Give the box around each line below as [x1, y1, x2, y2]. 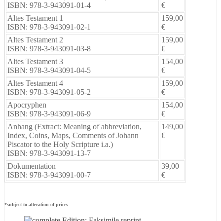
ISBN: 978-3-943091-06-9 [7, 109, 91, 118]
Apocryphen [7, 100, 46, 109]
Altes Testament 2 [7, 35, 63, 44]
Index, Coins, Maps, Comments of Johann [7, 131, 139, 140]
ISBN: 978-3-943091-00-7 [7, 170, 91, 179]
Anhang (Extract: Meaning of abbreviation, [7, 122, 142, 131]
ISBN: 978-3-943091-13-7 [7, 148, 91, 157]
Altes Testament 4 [7, 78, 63, 87]
